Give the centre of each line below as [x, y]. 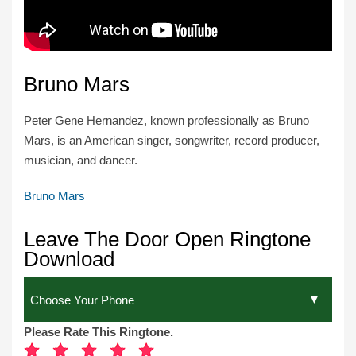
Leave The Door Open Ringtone [167, 240]
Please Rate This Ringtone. [99, 331]
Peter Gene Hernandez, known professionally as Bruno [166, 121]
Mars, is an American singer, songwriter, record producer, [172, 141]
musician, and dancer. [81, 161]
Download [69, 259]
